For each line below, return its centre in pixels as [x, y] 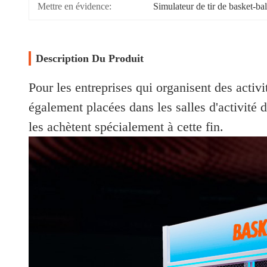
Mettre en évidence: [74, 6]
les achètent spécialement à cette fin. [126, 127]
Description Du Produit [90, 58]
